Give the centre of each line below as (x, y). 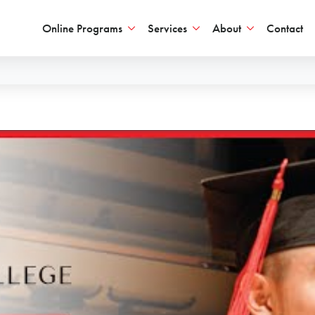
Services (167, 28)
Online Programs (82, 28)
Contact (284, 28)
